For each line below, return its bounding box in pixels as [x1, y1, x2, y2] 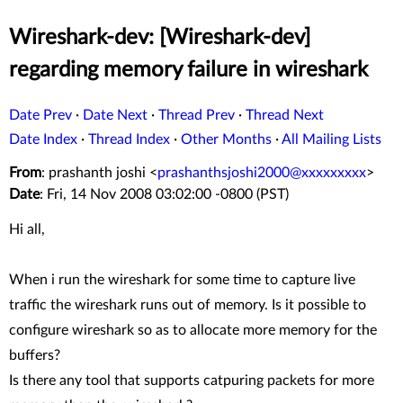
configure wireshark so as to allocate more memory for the [9, 322, 377, 337]
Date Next [83, 108, 148, 123]
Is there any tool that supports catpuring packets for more [9, 372, 374, 388]
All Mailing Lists [282, 132, 381, 148]
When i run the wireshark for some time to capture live [9, 272, 355, 287]
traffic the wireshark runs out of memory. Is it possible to [9, 297, 366, 312]
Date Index [9, 132, 77, 148]
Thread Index [88, 132, 170, 148]
